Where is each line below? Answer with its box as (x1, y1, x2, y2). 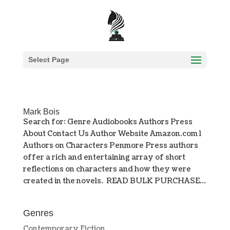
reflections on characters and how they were (23, 164, 191, 174)
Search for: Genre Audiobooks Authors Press (23, 117, 193, 127)
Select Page (28, 55, 69, 64)
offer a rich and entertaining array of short (23, 152, 185, 162)
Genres (23, 208, 53, 218)
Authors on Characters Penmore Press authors (23, 141, 198, 150)
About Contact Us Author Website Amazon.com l (23, 129, 201, 139)
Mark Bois (23, 107, 60, 116)
